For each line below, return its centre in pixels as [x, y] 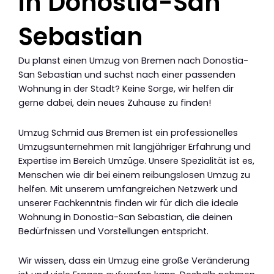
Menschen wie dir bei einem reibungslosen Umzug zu [134, 175]
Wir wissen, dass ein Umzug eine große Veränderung [134, 261]
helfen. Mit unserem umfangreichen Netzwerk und [128, 189]
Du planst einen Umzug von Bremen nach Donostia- [133, 61]
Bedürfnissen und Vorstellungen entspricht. [113, 231]
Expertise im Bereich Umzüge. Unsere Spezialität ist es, [136, 161]
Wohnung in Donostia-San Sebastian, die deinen [125, 217]
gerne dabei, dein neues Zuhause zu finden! [115, 103]
